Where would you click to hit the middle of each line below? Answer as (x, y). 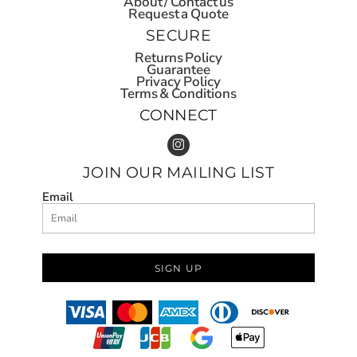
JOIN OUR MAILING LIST (178, 172)
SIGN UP (178, 268)
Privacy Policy (178, 81)
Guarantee (178, 69)
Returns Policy (178, 57)
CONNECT (178, 115)
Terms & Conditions (178, 93)
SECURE (178, 35)
